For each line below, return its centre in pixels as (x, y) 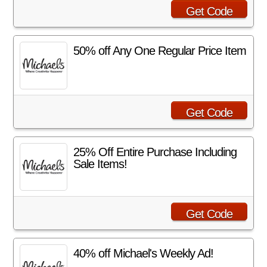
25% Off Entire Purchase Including (155, 152)
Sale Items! (100, 164)
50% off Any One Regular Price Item (160, 51)
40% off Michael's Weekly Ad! (144, 253)
